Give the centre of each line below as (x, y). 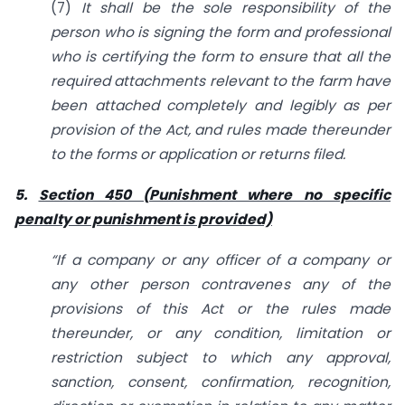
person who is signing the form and (178, 33)
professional (348, 33)
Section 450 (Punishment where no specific (214, 195)
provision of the (108, 130)
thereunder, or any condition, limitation (213, 334)
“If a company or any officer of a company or (221, 260)
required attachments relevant (161, 81)
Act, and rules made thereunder (278, 130)
